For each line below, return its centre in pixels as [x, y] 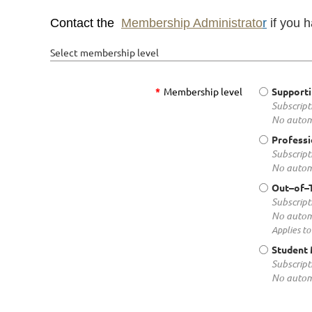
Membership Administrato [192, 23]
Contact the [84, 23]
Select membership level [104, 53]
